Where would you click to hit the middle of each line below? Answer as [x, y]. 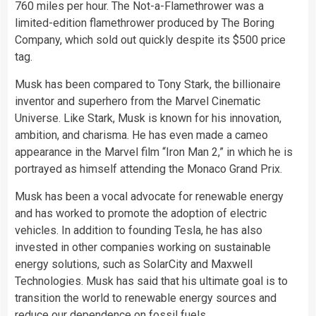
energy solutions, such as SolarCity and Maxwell [134, 265]
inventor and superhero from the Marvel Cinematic [138, 102]
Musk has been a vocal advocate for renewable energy [149, 197]
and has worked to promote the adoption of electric [141, 214]
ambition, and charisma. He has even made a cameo [141, 135]
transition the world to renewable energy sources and [146, 298]
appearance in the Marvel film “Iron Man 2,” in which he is [154, 152]
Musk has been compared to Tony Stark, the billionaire [148, 85]
